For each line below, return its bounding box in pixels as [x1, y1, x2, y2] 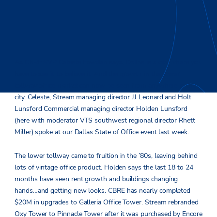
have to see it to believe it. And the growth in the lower [15, 69, 180, 78]
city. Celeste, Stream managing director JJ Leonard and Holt [15, 92, 191, 102]
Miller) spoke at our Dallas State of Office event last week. [15, 127, 189, 137]
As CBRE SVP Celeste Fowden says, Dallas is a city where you [15, 57, 202, 67]
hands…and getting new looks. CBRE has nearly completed [15, 186, 191, 195]
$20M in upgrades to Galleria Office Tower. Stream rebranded [15, 197, 199, 207]
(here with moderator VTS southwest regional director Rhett [15, 115, 195, 125]
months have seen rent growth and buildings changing [15, 174, 178, 184]
